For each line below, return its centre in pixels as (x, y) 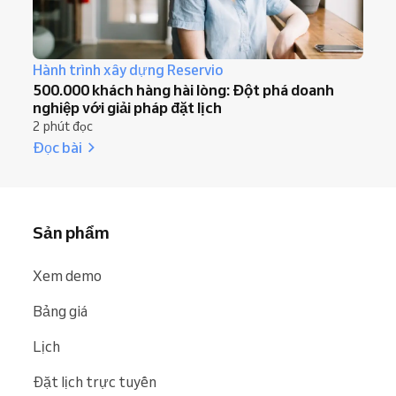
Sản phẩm (71, 232)
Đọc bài (57, 147)
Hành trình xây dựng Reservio (128, 69)
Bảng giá (60, 311)
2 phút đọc (63, 126)
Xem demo (67, 275)
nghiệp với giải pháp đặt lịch (127, 107)
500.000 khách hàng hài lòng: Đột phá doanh (183, 89)
